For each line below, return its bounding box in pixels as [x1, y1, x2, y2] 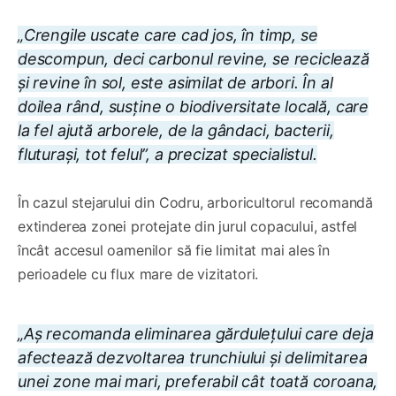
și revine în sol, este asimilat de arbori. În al [18, 73, 333, 93]
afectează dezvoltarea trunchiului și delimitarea [18, 348, 368, 368]
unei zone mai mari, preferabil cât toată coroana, [18, 372, 378, 392]
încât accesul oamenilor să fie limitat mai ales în [18, 241, 331, 260]
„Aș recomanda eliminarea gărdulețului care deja [18, 324, 374, 344]
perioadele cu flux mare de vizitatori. [18, 265, 259, 284]
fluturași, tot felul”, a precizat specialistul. [18, 145, 317, 164]
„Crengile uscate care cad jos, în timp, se [18, 26, 318, 45]
